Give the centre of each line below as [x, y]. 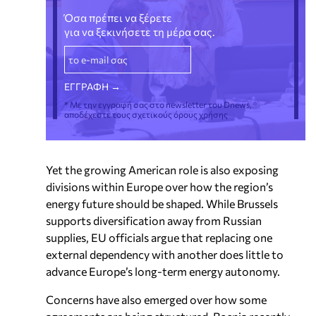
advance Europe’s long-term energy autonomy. [163, 271]
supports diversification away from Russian [154, 220]
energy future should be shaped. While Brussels [162, 203]
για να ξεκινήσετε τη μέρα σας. [140, 31]
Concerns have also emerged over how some [156, 299]
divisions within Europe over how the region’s [159, 186]
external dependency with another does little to [165, 254]
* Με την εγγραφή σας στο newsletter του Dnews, [158, 104]
